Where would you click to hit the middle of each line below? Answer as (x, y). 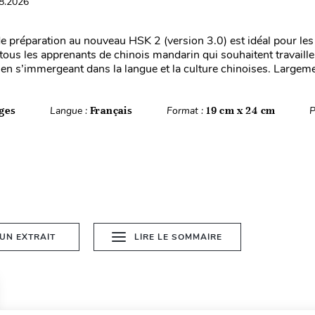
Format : (186, 111)
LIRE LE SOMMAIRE (179, 237)
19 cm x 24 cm (240, 110)
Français (111, 110)
